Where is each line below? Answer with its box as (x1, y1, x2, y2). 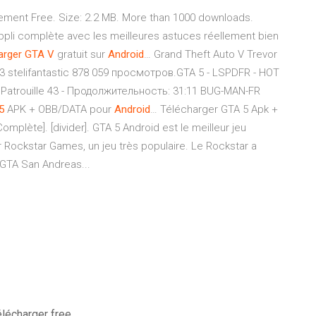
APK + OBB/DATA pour (4, 103, 114, 116)
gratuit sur (54, 48, 108, 61)
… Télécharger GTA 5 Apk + (150, 103, 278, 116)
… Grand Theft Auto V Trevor (144, 48, 277, 61)
